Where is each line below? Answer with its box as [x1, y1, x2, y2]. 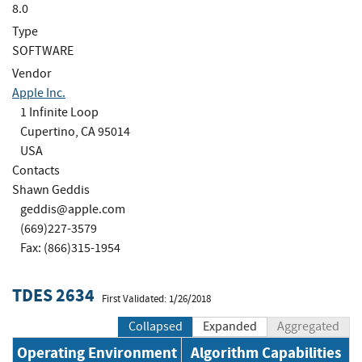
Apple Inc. [12, 84, 65, 101]
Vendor [12, 65, 52, 82]
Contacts [12, 162, 60, 179]
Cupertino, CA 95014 [20, 123, 130, 140]
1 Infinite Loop [20, 103, 99, 120]
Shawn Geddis [12, 181, 90, 198]
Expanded [203, 318, 257, 335]
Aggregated [277, 318, 339, 335]
